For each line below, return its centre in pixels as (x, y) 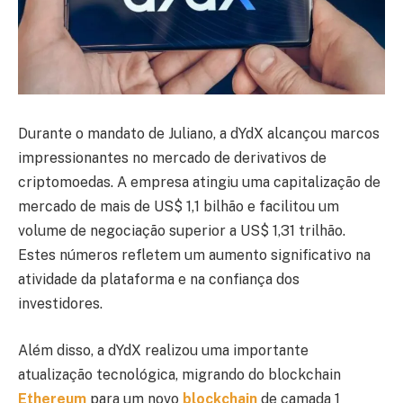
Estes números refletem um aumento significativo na (194, 255)
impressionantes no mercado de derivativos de (172, 158)
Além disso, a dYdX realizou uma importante (163, 350)
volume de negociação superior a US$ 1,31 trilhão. (182, 231)
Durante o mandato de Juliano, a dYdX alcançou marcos (199, 134)
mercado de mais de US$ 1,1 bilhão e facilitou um (179, 207)
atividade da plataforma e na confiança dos (159, 280)
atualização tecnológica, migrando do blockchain (179, 375)
